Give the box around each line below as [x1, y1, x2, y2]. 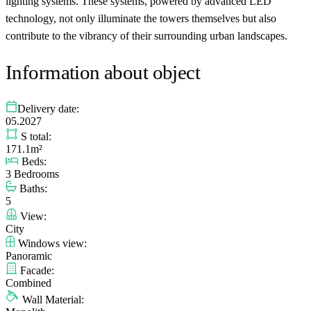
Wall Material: [19, 293, 84, 305]
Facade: [17, 264, 54, 276]
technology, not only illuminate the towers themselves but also [6, 12, 276, 24]
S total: [18, 130, 51, 142]
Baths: [17, 182, 47, 194]
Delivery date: [17, 102, 79, 115]
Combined [6, 276, 51, 289]
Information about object [6, 60, 201, 83]
